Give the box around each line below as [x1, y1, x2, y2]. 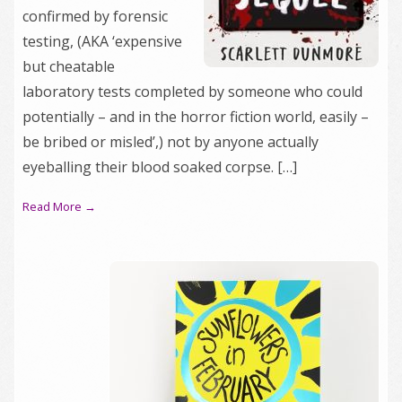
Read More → [22, 198, 96, 214]
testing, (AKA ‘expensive [22, 31, 182, 51]
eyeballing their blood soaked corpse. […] [22, 157, 297, 177]
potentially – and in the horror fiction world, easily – [22, 107, 369, 127]
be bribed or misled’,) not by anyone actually [22, 132, 319, 152]
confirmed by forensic [22, 6, 168, 26]
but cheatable [22, 57, 115, 76]
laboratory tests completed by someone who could [22, 82, 363, 101]
